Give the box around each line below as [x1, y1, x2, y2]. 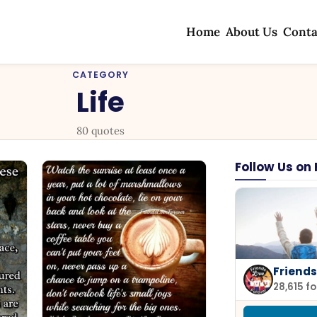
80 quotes [76, 124, 125, 138]
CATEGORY [72, 69, 129, 81]
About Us [226, 24, 278, 40]
